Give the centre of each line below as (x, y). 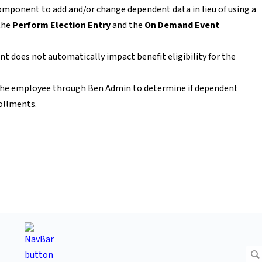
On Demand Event (182, 25)
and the (127, 25)
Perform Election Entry (61, 25)
